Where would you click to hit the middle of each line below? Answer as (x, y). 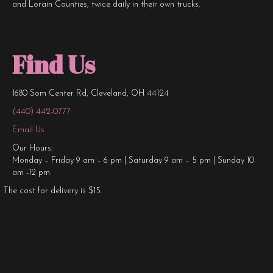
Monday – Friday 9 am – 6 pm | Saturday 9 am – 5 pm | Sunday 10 (133, 160)
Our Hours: (32, 148)
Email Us (28, 130)
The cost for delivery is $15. (52, 191)
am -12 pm (31, 172)
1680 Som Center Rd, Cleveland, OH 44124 (90, 93)
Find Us (54, 64)
